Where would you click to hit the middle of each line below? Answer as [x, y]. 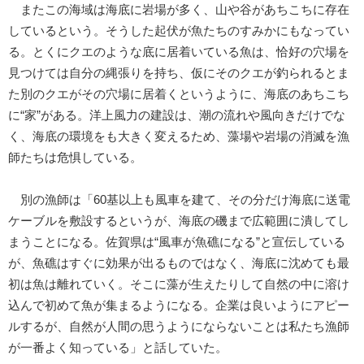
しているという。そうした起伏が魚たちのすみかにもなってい [179, 30]
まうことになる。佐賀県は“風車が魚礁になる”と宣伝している [177, 242]
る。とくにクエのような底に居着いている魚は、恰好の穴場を [179, 52]
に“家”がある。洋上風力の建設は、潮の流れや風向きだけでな [177, 115]
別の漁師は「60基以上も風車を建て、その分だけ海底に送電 [179, 199]
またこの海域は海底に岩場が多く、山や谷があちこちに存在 [179, 9]
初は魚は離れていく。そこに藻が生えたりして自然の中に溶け [179, 284]
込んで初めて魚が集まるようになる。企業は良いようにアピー [179, 305]
